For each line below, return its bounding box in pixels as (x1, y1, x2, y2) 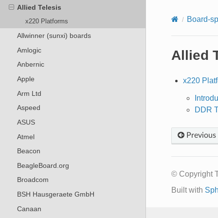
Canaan (17, 204, 41, 213)
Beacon (17, 147, 40, 155)
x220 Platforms (25, 18, 69, 25)
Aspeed (17, 104, 40, 112)
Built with (171, 185, 205, 194)
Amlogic (17, 46, 41, 54)
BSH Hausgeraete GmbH (17, 190, 94, 199)
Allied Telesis (17, 3, 61, 12)
